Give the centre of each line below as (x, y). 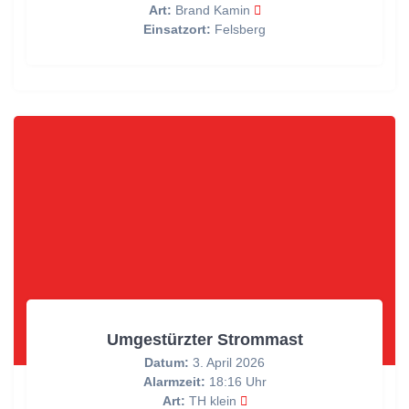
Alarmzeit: (174, 382)
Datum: (167, 363)
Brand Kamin (212, 10)
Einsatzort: (177, 30)
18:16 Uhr (236, 382)
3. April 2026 (227, 363)
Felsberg (238, 30)
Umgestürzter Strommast (204, 340)
